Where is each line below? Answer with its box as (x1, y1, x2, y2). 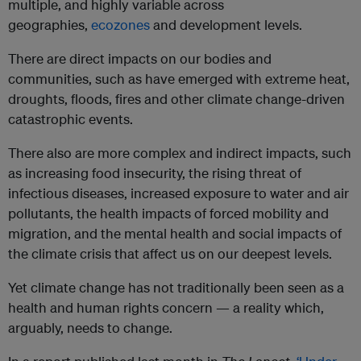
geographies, (8, 16, 91, 34)
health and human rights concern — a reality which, (8, 299, 324, 317)
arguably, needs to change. (8, 319, 172, 337)
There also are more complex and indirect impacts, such (8, 144, 351, 162)
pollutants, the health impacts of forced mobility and (8, 205, 329, 222)
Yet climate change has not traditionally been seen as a (8, 279, 344, 297)
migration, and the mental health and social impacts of (8, 225, 342, 243)
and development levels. (150, 16, 302, 34)
